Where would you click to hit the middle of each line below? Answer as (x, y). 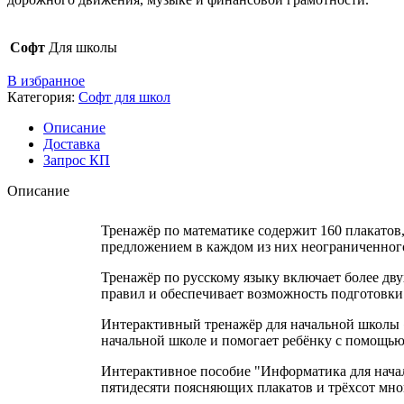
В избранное (46, 80)
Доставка (72, 143)
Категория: (41, 96)
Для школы (83, 47)
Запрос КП (77, 160)
